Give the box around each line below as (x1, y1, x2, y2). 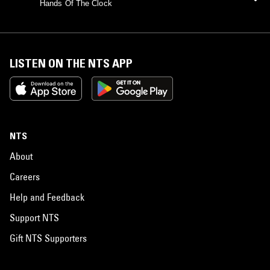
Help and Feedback (10, 190, 84, 203)
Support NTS (10, 211, 59, 224)
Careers (10, 170, 40, 183)
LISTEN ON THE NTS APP (10, 55, 133, 71)
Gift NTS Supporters (10, 231, 87, 244)
